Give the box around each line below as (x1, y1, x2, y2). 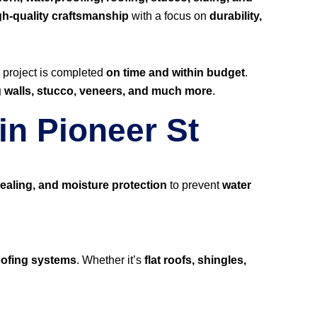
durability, (209, 10, 262, 22)
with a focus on (129, 10, 209, 22)
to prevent (167, 179, 222, 191)
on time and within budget (106, 67, 245, 79)
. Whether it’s (76, 254, 144, 266)
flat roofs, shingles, (144, 254, 246, 266)
